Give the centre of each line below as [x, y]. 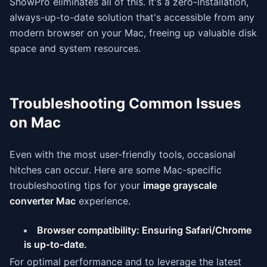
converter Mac [43, 201]
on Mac [35, 122]
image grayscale [180, 185]
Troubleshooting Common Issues [125, 103]
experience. [103, 201]
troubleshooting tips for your [76, 185]
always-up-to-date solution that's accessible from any [132, 17]
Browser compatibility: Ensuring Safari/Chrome [144, 230]
